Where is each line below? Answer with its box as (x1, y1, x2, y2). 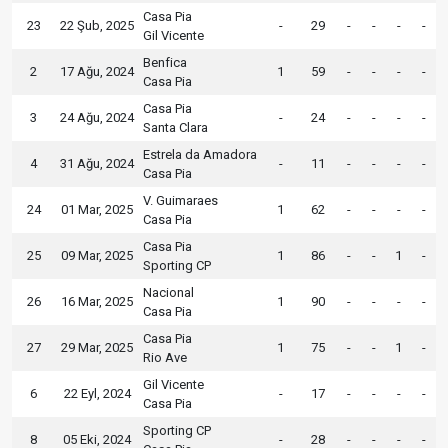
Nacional (143, 284, 194, 300)
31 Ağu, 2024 (60, 155, 134, 171)
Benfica (143, 54, 187, 70)
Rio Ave (143, 349, 187, 365)
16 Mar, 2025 (61, 293, 133, 309)
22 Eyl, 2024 (63, 385, 131, 401)
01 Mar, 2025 (61, 201, 133, 217)
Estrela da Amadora (143, 146, 257, 162)
